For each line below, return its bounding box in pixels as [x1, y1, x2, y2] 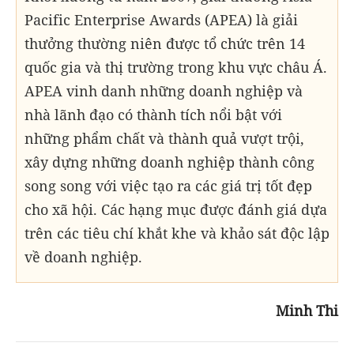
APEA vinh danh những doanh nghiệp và [24, 81, 303, 100]
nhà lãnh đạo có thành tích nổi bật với [24, 104, 282, 124]
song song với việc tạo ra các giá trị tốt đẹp [24, 175, 312, 195]
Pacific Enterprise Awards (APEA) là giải [24, 9, 298, 29]
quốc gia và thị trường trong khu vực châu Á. [24, 57, 327, 77]
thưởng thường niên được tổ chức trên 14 [24, 33, 305, 53]
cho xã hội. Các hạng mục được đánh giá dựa [24, 199, 327, 219]
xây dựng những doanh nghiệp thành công [24, 152, 314, 171]
